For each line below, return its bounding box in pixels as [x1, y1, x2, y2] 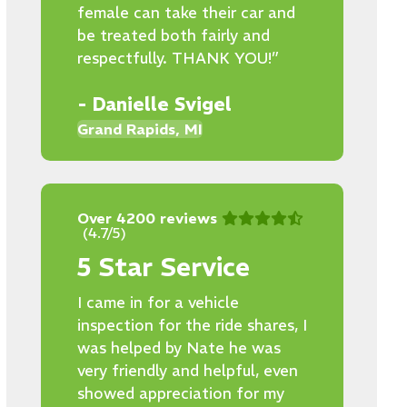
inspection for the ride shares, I [76, 315, 307, 335]
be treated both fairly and [76, 25, 270, 45]
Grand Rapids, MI [76, 120, 203, 138]
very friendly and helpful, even [76, 361, 298, 381]
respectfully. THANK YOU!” [76, 48, 279, 68]
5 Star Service [76, 252, 250, 283]
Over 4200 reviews [76, 209, 217, 227]
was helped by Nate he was [76, 338, 281, 358]
